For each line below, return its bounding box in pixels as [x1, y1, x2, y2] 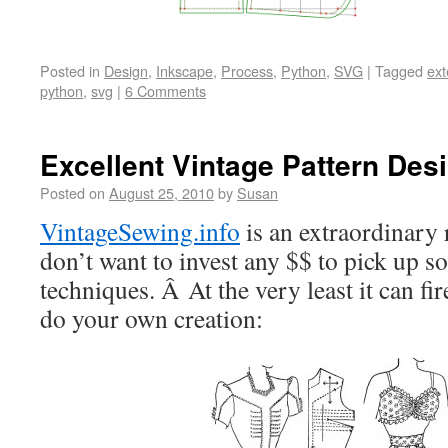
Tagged [375, 59, 423, 81]
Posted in [40, 59, 100, 81]
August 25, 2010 [109, 181, 214, 203]
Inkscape [156, 59, 213, 81]
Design [104, 59, 148, 81]
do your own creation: [40, 300, 263, 335]
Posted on [40, 181, 105, 203]
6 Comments [125, 79, 206, 101]
